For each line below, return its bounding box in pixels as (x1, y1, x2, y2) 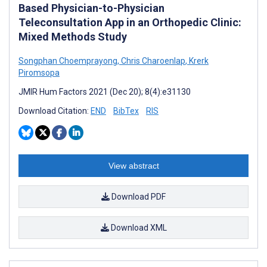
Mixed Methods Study (18, 30, 127, 43)
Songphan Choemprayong (18, 55, 117, 66)
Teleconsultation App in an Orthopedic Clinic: (18, 15, 241, 29)
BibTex (113, 105, 139, 116)
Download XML (108, 222, 167, 232)
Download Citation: (18, 105, 91, 116)
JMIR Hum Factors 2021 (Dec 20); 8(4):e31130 (18, 86, 191, 97)
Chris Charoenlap (119, 55, 185, 66)
